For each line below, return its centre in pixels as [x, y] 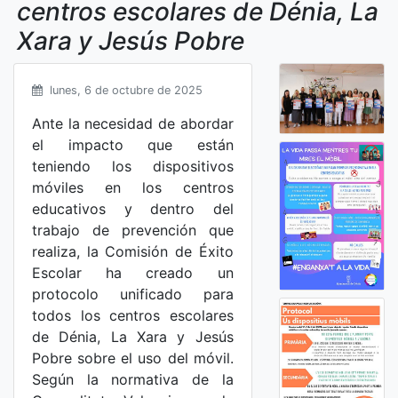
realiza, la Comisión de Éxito [133, 251]
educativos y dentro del [133, 209]
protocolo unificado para [133, 294]
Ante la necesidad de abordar [133, 123]
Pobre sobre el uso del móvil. [133, 358]
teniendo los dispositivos [133, 166]
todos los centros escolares [133, 315]
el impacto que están [133, 145]
